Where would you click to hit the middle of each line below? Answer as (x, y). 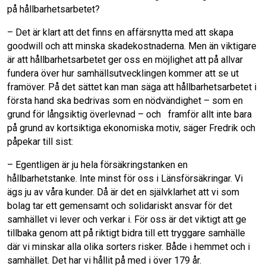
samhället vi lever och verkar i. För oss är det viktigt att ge (127, 219)
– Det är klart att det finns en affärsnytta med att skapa (120, 32)
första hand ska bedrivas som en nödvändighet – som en (125, 101)
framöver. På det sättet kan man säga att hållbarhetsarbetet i (132, 87)
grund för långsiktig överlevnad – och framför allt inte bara (129, 114)
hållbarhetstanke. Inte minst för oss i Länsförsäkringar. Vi (125, 178)
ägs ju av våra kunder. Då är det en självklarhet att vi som (123, 192)
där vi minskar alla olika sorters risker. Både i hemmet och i (129, 247)
